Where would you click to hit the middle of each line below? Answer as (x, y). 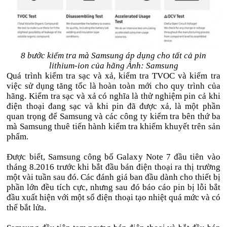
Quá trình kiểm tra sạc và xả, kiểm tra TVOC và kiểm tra (113, 76)
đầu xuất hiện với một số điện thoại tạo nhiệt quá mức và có (113, 198)
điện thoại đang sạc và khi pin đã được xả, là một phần (113, 106)
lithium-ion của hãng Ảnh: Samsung (113, 66)
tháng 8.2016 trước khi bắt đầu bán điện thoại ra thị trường (113, 167)
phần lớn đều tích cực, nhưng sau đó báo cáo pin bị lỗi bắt (113, 187)
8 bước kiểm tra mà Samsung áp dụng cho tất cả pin (113, 56)
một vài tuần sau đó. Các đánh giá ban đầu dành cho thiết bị (113, 177)
